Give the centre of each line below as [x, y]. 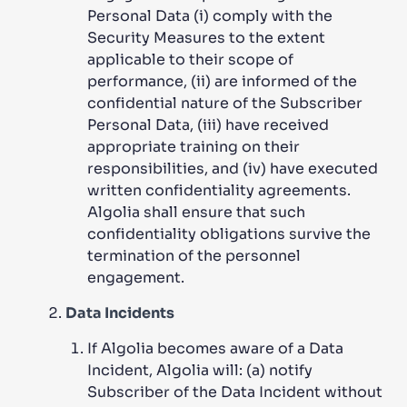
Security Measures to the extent [206, 38]
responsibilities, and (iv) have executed [233, 169]
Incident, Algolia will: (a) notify [200, 370]
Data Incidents [120, 313]
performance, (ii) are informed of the [222, 81]
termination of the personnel [194, 256]
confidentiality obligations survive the [229, 234]
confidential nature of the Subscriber [225, 103]
